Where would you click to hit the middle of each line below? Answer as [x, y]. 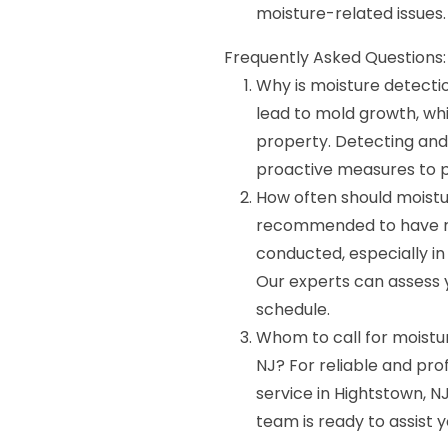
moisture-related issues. [351, 13]
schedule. [293, 309]
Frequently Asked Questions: [335, 57]
